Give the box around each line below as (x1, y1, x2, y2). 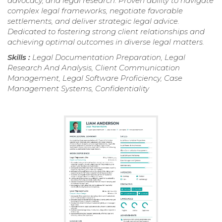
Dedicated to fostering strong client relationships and (7, 27, 205, 37)
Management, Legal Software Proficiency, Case (7, 73, 182, 83)
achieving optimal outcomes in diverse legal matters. (7, 37, 204, 47)
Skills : (7, 53, 32, 62)
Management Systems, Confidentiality (7, 84, 149, 94)
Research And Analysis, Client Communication (7, 63, 180, 73)
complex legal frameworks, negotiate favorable (7, 6, 183, 16)
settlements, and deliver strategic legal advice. (7, 16, 179, 26)
